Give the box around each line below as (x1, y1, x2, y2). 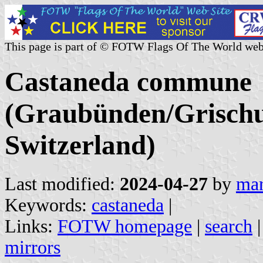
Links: (5, 215, 58, 237)
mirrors (5, 237, 60, 258)
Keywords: (5, 194, 92, 215)
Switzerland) (5, 130, 156, 161)
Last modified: (5, 173, 120, 194)
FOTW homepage (58, 215, 192, 237)
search (205, 215, 252, 237)
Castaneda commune (5, 66, 252, 97)
